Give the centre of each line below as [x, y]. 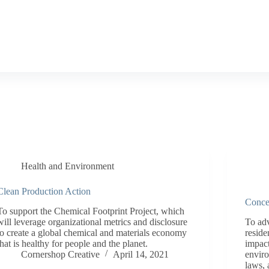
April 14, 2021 [141, 254]
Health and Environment [68, 166]
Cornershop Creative [61, 254]
